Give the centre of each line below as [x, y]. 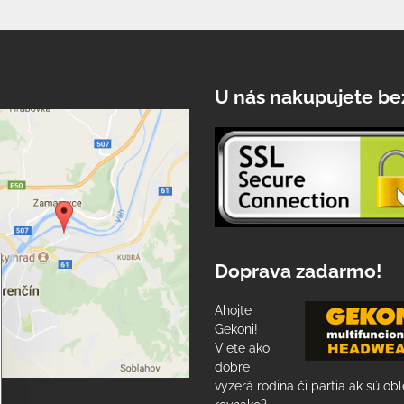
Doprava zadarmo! [298, 271]
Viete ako [242, 348]
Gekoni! [236, 329]
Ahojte [233, 310]
